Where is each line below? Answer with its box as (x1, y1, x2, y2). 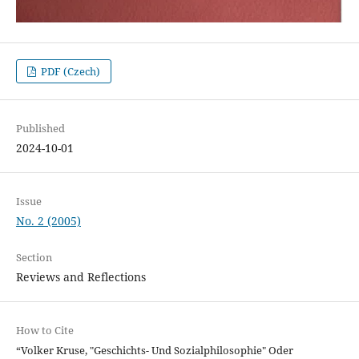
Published (15, 121, 65, 136)
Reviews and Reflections (15, 269, 146, 285)
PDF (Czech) (38, 64, 101, 79)
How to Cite (15, 323, 74, 338)
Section (15, 250, 52, 265)
